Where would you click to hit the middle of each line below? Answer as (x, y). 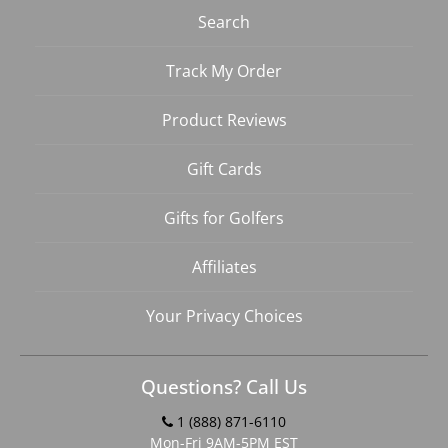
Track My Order (224, 71)
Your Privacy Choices (224, 316)
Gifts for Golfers (224, 218)
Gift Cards (224, 169)
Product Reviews (224, 120)
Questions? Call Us (224, 386)
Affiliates (224, 267)
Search (224, 22)
